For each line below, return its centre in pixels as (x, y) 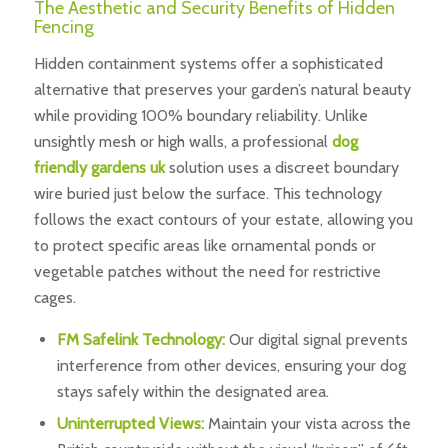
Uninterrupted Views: (130, 424)
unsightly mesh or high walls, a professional (182, 141)
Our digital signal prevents (316, 340)
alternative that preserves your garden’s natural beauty (222, 89)
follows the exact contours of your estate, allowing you (223, 219)
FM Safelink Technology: (140, 340)
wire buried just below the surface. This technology (207, 193)
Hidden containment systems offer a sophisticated (208, 63)
